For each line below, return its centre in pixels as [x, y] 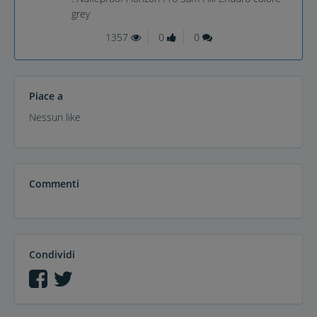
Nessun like [55, 117]
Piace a [46, 96]
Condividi [52, 255]
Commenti [54, 184]
